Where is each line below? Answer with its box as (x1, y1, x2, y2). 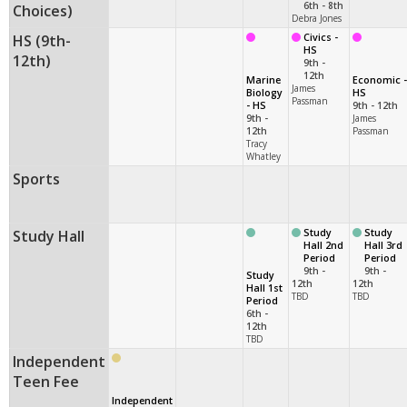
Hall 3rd (364, 238, 402, 252)
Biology (246, 85, 283, 99)
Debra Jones (292, 11, 342, 25)
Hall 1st (246, 281, 283, 294)
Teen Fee (13, 371, 79, 392)
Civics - (303, 30, 338, 44)
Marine (246, 73, 281, 86)
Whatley (246, 149, 281, 163)
